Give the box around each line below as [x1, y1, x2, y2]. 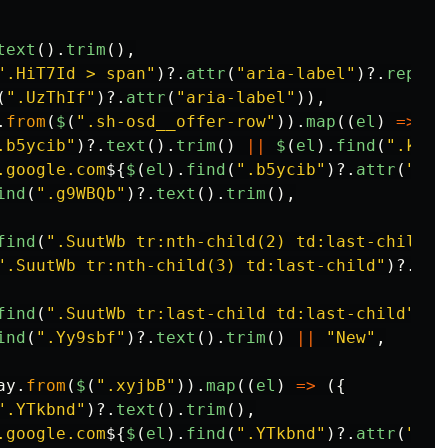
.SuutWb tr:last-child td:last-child [56, 303, 406, 323]
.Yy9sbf [46, 327, 116, 347]
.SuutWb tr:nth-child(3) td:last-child [6, 255, 376, 275]
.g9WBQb [46, 183, 116, 203]
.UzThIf [16, 87, 86, 107]
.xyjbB [106, 375, 166, 395]
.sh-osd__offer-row [86, 111, 266, 131]
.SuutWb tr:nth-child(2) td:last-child [56, 231, 426, 251]
